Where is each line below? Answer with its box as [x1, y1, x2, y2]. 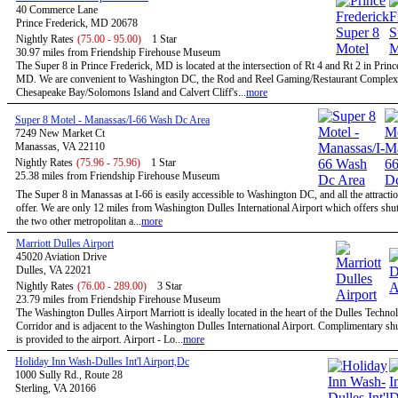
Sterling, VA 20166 [15, 382, 96, 394]
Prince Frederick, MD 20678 [16, 17, 138, 29]
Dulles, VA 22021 [16, 264, 92, 276]
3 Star [157, 280, 182, 292]
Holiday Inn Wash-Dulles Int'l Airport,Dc [15, 355, 189, 368]
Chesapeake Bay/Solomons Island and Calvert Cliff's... [16, 86, 246, 99]
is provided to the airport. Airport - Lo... [16, 333, 183, 346]
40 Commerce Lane [16, 4, 98, 16]
